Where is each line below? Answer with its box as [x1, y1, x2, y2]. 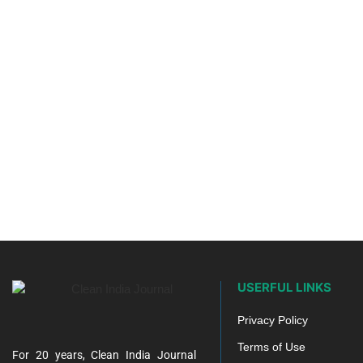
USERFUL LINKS [237, 279, 331, 295]
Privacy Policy [237, 313, 308, 327]
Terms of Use [237, 340, 305, 353]
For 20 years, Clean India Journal [12, 348, 196, 361]
